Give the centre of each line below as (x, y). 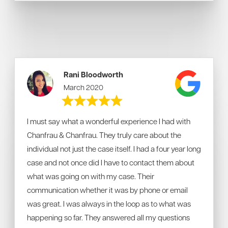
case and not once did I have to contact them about (111, 162)
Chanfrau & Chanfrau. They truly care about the (104, 135)
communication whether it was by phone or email (107, 190)
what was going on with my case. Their (91, 176)
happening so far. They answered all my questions (108, 217)
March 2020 (84, 87)
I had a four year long (167, 149)
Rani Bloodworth (94, 75)
